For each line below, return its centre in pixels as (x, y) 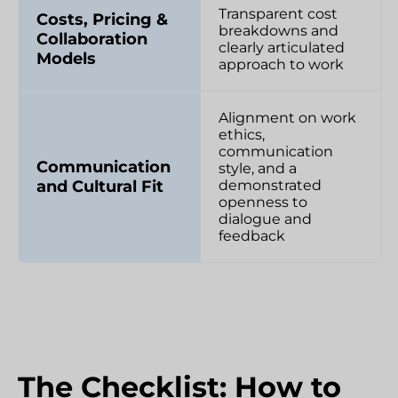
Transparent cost (278, 13)
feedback (251, 235)
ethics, (241, 134)
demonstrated (270, 185)
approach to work (281, 64)
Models (66, 58)
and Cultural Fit (100, 186)
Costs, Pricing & (102, 19)
